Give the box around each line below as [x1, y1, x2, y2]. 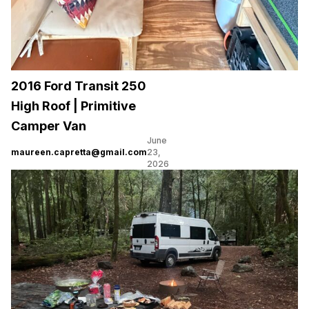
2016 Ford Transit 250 [11, 79, 146, 94]
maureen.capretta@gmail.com [11, 147, 147, 158]
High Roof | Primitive [11, 99, 136, 114]
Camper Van [11, 119, 86, 134]
